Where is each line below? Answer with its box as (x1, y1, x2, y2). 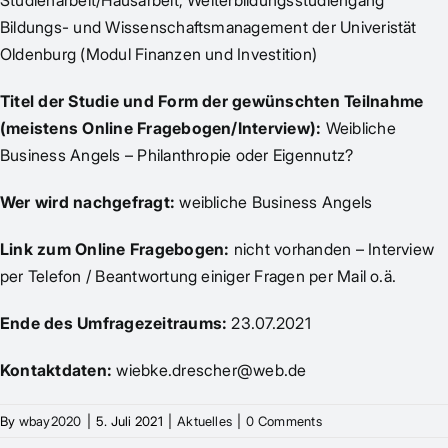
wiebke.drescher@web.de (112, 360, 307, 380)
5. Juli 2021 (95, 413, 163, 429)
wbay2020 (18, 413, 82, 429)
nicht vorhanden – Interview (233, 239, 435, 259)
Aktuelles (177, 413, 233, 429)
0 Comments (246, 413, 322, 429)
